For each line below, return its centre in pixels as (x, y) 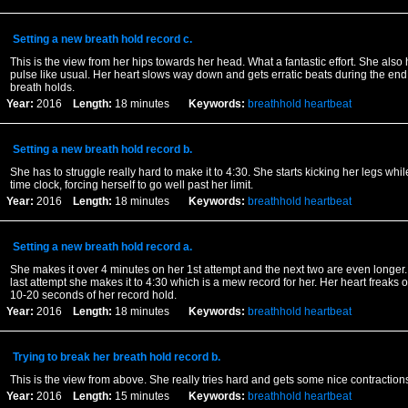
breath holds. (42, 87)
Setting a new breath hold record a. (102, 247)
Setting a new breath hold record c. (102, 39)
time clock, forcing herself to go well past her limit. (131, 185)
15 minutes (150, 396)
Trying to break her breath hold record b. (116, 357)
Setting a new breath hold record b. (102, 149)
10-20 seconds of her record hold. (93, 295)
